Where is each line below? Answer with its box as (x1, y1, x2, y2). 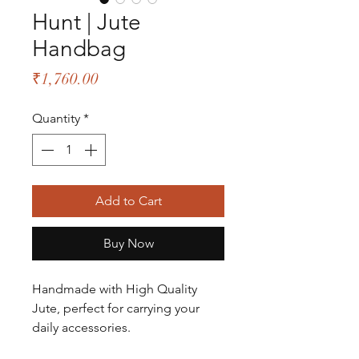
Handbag (32, 35, 126, 62)
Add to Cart (95, 193, 162, 208)
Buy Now (103, 236, 154, 251)
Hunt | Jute (32, 9, 141, 35)
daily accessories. (32, 320, 131, 335)
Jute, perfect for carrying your (32, 301, 200, 316)
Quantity (32, 111, 80, 126)
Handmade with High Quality (32, 281, 197, 296)
